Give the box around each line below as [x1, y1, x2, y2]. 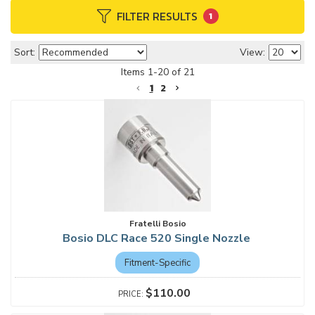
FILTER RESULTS [116, 7, 198, 25]
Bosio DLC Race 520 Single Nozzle [62, 231, 253, 246]
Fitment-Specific [124, 256, 191, 269]
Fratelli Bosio [129, 218, 186, 229]
